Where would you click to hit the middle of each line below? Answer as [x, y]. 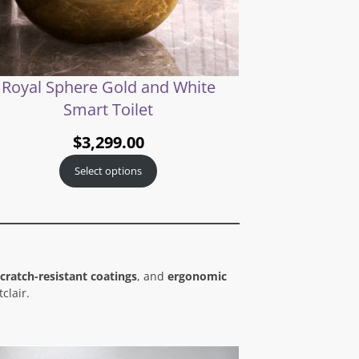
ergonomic [197, 276]
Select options [109, 171]
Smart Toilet [109, 110]
